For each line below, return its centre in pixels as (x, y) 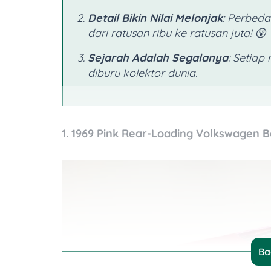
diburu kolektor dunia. (142, 73)
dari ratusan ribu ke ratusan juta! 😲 (177, 33)
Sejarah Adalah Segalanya (158, 58)
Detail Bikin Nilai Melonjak (155, 18)
